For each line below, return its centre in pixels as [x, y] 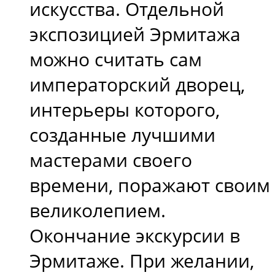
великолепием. [98, 211]
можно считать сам [116, 60]
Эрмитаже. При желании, [142, 261]
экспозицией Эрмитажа [135, 34]
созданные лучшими [122, 135]
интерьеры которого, [125, 110]
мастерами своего [111, 160]
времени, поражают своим [150, 185]
